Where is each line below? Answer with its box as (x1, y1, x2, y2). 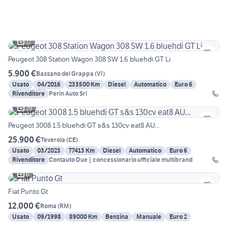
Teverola (41, 135, 65, 144)
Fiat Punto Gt (8, 187, 48, 196)
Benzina (105, 213, 128, 221)
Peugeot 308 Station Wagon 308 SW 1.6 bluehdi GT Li (8, 54, 170, 64)
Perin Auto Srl (49, 90, 87, 98)
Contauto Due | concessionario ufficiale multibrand (49, 156, 192, 164)
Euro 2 (169, 213, 187, 221)
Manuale (136, 213, 161, 221)
